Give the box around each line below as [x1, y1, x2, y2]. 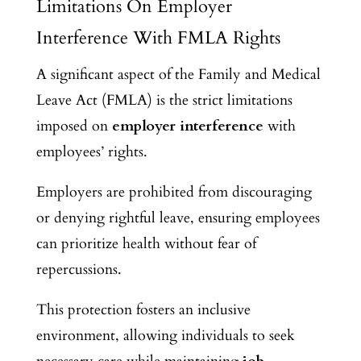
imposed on [35, 116, 112, 137]
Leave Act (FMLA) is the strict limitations [35, 90, 293, 111]
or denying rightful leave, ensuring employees [35, 208, 320, 229]
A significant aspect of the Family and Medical [35, 64, 321, 85]
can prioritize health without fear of [35, 234, 256, 255]
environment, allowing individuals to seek [35, 326, 295, 346]
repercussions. [35, 259, 122, 280]
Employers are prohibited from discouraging [35, 182, 312, 203]
